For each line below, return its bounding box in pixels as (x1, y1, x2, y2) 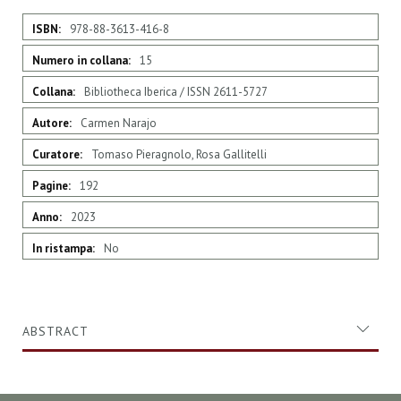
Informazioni (21, 28, 85, 43)
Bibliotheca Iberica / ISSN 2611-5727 (84, 84, 268, 99)
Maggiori (21, 13, 65, 28)
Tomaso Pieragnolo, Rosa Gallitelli (91, 147, 267, 162)
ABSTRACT (22, 323, 89, 339)
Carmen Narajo (81, 115, 157, 131)
